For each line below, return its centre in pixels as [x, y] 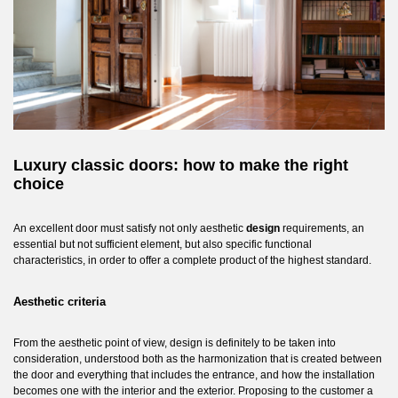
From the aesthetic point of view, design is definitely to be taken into [175, 343]
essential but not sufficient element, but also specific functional [163, 244]
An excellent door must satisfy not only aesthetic [130, 228]
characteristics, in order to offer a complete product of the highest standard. [192, 260]
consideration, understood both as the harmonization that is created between [198, 359]
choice [39, 184]
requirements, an [322, 228]
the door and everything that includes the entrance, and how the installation [194, 375]
